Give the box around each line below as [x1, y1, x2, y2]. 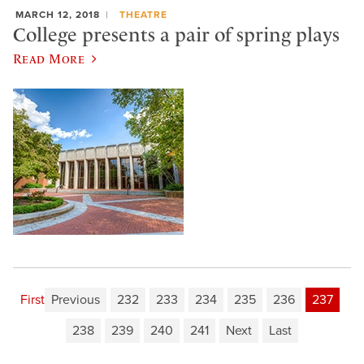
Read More [13, 50, 85, 66]
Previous [51, 291, 100, 308]
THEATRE [119, 8, 167, 20]
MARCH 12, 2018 [15, 8, 100, 20]
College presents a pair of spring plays [13, 24, 340, 47]
